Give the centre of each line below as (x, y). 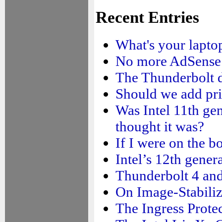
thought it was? (160, 126)
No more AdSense (168, 61)
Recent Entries (147, 18)
